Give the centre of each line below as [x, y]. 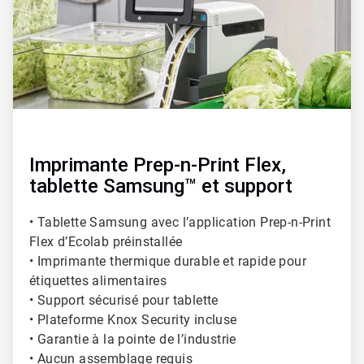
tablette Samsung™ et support [161, 186]
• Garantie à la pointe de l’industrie [133, 339]
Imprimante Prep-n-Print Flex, [158, 165]
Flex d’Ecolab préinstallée [106, 241]
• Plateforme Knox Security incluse [135, 319]
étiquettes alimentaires [98, 280]
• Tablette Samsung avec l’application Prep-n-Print [180, 222]
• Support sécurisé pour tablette [124, 300]
